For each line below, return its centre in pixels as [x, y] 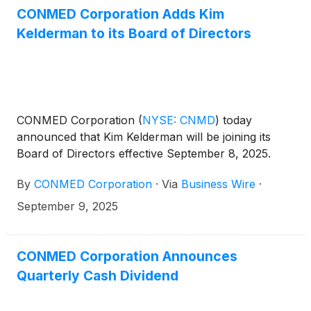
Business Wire [218, 184]
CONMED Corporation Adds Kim [120, 14]
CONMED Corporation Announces [127, 256]
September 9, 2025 [67, 206]
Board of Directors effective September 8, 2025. [144, 153]
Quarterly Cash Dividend [98, 275]
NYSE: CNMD [179, 120]
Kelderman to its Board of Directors [134, 33]
